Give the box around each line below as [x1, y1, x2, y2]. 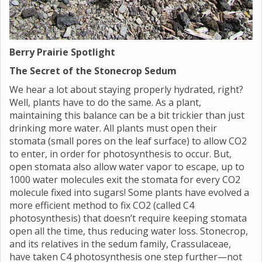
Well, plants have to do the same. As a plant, [9, 96, 201, 109]
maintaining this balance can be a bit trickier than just [9, 109, 244, 122]
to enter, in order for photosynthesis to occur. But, [9, 147, 232, 160]
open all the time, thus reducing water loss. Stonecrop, [9, 225, 248, 237]
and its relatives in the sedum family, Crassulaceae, [9, 237, 231, 250]
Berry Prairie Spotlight [9, 46, 115, 58]
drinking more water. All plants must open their [9, 122, 217, 135]
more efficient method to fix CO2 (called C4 [9, 199, 194, 212]
